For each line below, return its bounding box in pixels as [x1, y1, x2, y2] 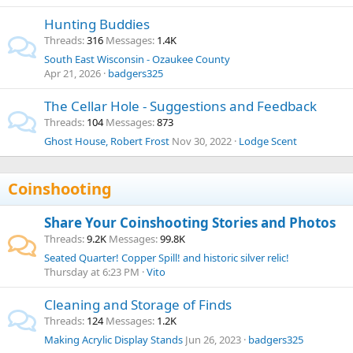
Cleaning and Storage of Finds [44, 295, 232, 314]
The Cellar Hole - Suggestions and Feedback [44, 97, 317, 115]
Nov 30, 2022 [172, 134, 232, 148]
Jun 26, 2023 [185, 333, 241, 347]
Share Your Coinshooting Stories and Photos [44, 214, 336, 232]
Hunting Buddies [44, 15, 150, 33]
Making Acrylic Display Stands [44, 333, 183, 347]
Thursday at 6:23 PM [44, 265, 139, 279]
